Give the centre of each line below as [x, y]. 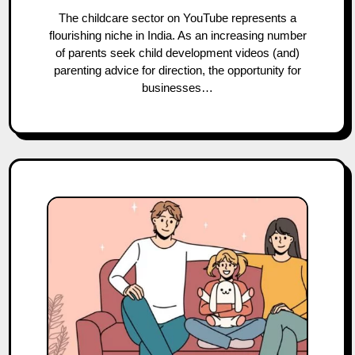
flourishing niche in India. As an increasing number [177, 35]
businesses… [177, 88]
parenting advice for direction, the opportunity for [177, 70]
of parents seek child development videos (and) [177, 53]
